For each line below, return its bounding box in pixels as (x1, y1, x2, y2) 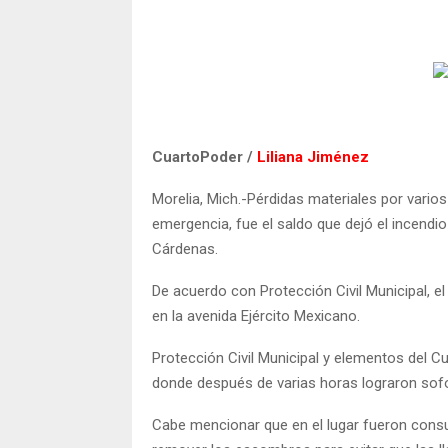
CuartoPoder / (152, 147, 257, 166)
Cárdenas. (152, 239, 218, 258)
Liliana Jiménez (257, 147, 369, 166)
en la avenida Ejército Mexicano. (152, 306, 360, 325)
